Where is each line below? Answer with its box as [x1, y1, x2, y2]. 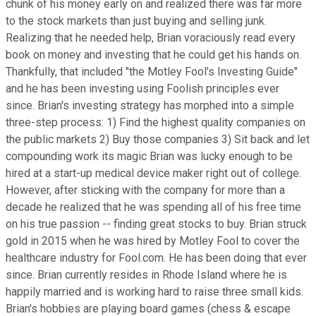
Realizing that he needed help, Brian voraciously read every [6, 30, 296, 44]
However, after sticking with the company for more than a [6, 183, 285, 197]
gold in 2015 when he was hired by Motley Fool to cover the [6, 233, 300, 248]
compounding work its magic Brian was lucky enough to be [6, 149, 293, 163]
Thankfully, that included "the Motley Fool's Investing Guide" [6, 64, 298, 78]
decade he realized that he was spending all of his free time [6, 200, 301, 214]
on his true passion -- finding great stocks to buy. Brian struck [6, 217, 307, 231]
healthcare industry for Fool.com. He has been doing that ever [6, 250, 307, 265]
